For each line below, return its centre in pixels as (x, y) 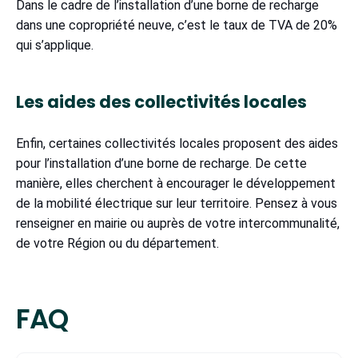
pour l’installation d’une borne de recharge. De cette (161, 164)
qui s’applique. (58, 46)
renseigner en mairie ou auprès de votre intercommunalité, (178, 224)
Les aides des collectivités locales (165, 102)
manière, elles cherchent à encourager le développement (176, 184)
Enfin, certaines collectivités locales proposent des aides (177, 144)
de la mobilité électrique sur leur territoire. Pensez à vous (177, 204)
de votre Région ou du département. (121, 244)
